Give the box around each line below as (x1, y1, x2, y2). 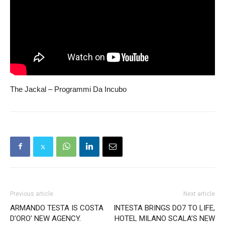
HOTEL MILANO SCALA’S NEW (115, 213, 215, 223)
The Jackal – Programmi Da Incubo (10, 84, 127, 93)
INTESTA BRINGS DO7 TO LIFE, (114, 203, 215, 212)
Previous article (10, 190, 53, 197)
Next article (183, 190, 215, 197)
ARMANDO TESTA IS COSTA (10, 203, 103, 212)
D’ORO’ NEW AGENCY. (10, 213, 81, 223)
